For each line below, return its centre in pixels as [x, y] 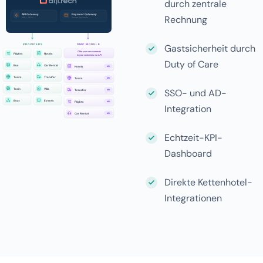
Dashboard [188, 154]
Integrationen [193, 198]
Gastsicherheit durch [210, 48]
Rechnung [186, 20]
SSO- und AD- [195, 93]
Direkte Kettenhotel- [208, 182]
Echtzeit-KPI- [193, 138]
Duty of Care [191, 64]
